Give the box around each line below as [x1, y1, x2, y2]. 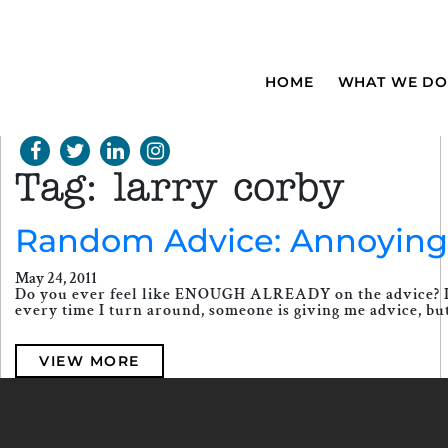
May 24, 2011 [15, 268, 97, 289]
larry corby [113, 170, 345, 210]
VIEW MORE [39, 352, 140, 370]
